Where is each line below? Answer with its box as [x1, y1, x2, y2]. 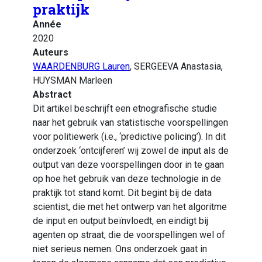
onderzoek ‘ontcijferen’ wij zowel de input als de [33, 145, 229, 157]
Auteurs [33, 47, 68, 58]
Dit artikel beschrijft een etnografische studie [33, 103, 217, 115]
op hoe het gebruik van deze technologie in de [33, 173, 221, 185]
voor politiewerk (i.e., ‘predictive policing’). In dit [33, 131, 226, 143]
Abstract [33, 89, 71, 101]
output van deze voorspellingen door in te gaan [33, 159, 224, 171]
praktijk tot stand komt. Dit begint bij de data [33, 187, 212, 199]
